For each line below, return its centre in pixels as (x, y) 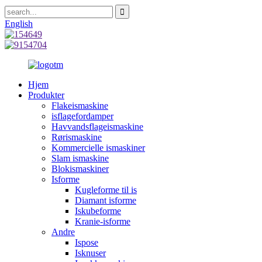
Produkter (46, 95)
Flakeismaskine (80, 106)
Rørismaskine (77, 137)
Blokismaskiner (80, 169)
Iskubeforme (98, 211)
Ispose (87, 242)
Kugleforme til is (106, 190)
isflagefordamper (82, 116)
